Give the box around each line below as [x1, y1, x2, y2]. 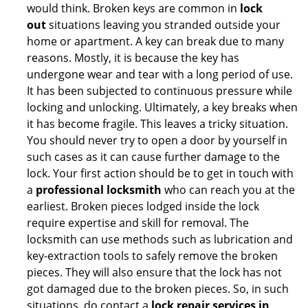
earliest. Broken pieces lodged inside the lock [27, 199, 259, 214]
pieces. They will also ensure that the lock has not [27, 265, 282, 280]
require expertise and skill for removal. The [27, 215, 249, 230]
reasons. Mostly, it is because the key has [27, 50, 239, 65]
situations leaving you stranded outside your [46, 17, 280, 32]
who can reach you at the [162, 182, 295, 197]
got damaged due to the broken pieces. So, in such [27, 281, 289, 296]
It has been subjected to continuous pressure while [27, 83, 292, 98]
